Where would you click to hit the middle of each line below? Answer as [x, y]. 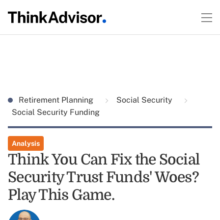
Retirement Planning [57, 100]
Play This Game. [61, 195]
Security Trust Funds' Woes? [103, 177]
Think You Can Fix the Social [104, 160]
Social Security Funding [56, 112]
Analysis [26, 143]
